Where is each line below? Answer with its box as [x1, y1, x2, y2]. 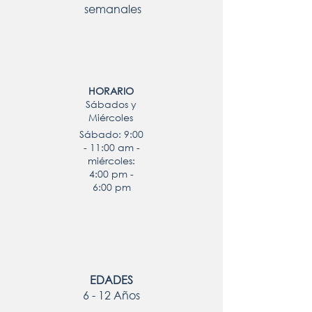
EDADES [90, 272, 133, 287]
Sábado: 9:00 [79, 127, 143, 141]
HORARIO [88, 84, 134, 97]
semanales [84, 1, 141, 16]
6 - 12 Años [83, 288, 140, 302]
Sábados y [85, 97, 136, 111]
